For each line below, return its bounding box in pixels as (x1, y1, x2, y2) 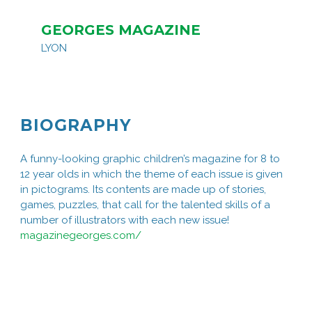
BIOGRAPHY (20, 116, 132, 136)
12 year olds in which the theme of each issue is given (20, 168, 283, 181)
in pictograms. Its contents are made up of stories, (20, 183, 266, 196)
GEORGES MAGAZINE (41, 22, 201, 39)
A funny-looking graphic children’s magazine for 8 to (20, 153, 280, 166)
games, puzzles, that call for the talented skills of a (20, 198, 270, 212)
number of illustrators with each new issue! (20, 214, 229, 227)
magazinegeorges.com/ (20, 229, 141, 242)
